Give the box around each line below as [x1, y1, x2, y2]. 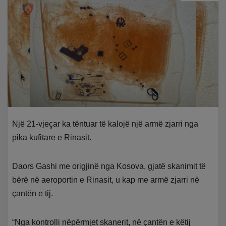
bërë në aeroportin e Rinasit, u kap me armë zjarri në [12, 176, 200, 185]
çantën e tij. [12, 189, 53, 198]
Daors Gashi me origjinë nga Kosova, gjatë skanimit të [12, 162, 206, 171]
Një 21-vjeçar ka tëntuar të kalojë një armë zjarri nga [12, 120, 199, 129]
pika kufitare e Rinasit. [12, 133, 92, 142]
